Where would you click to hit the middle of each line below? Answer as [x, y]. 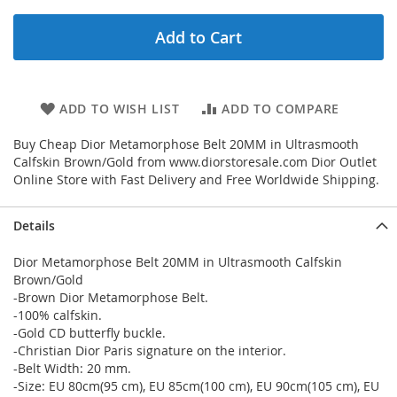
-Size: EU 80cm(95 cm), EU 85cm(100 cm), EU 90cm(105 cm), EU [196, 386]
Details [34, 226]
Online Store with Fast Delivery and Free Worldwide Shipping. [196, 179]
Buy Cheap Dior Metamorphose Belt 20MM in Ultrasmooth [186, 144]
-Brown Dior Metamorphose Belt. [111, 297]
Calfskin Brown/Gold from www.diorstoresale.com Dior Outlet [195, 162]
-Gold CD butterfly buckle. [90, 333]
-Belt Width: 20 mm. [72, 368]
